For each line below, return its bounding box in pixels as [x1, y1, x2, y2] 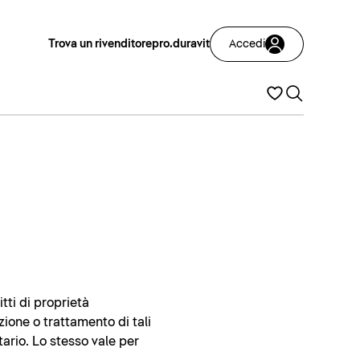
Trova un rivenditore [48, 39, 153, 50]
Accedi [229, 39, 266, 50]
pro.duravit [152, 39, 211, 50]
